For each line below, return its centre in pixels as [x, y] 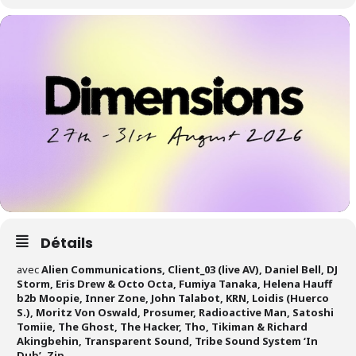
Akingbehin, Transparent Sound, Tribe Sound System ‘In [167, 341]
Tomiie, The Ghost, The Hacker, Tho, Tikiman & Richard [162, 326]
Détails [67, 242]
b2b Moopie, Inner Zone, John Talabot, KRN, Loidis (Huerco [173, 298]
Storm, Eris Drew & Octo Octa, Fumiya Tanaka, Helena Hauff [174, 283]
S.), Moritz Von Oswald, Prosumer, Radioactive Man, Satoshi [175, 312]
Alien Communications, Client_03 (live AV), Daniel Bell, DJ [190, 269]
